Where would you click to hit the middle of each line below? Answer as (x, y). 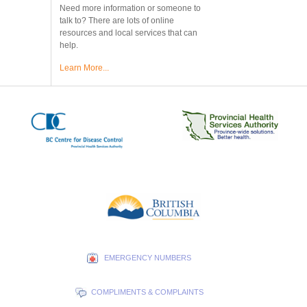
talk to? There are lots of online (117, 21)
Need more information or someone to (130, 8)
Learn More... (84, 68)
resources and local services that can (128, 33)
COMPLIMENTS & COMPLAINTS (148, 292)
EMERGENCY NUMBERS (147, 258)
